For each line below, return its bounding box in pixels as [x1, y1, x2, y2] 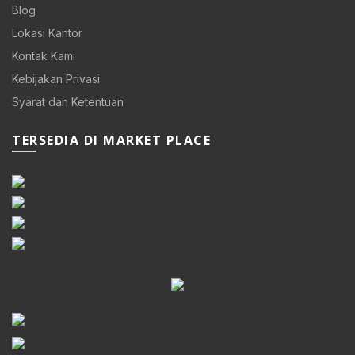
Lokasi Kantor [12, 25, 82, 40]
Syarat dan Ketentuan [12, 94, 124, 109]
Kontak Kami [12, 48, 75, 63]
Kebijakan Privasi [12, 71, 100, 86]
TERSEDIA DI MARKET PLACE [12, 131, 211, 149]
